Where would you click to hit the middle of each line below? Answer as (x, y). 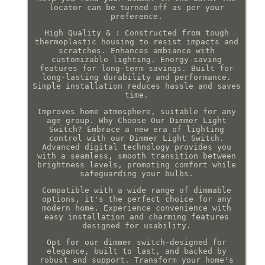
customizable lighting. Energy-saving (136, 59)
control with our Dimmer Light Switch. (136, 138)
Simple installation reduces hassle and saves (136, 86)
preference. (136, 16)
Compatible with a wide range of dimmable (136, 190)
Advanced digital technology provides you (136, 147)
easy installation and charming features (136, 216)
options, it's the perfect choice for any (136, 199)
